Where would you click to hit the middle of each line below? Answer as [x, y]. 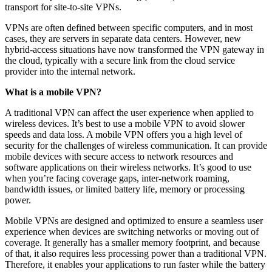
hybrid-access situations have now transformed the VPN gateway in [134, 49]
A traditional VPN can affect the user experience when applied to [129, 112]
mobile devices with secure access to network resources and [119, 156]
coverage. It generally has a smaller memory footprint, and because [132, 242]
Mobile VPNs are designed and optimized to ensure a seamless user [134, 220]
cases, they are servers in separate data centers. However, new [123, 38]
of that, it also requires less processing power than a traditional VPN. [136, 253]
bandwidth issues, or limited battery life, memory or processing [125, 189]
